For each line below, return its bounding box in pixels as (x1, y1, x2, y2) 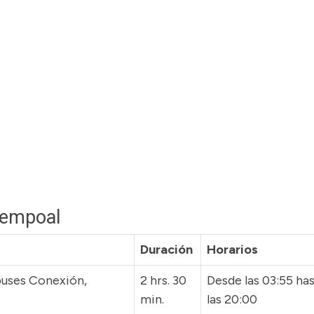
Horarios (207, 242, 258, 257)
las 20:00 (207, 292, 257, 307)
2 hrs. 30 (140, 273, 186, 288)
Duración (140, 242, 193, 257)
